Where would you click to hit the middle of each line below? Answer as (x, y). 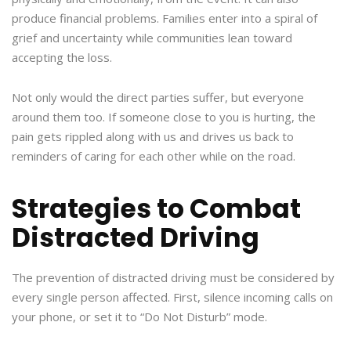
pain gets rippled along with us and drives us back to (153, 137)
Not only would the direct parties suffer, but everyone (158, 98)
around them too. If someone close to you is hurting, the (164, 117)
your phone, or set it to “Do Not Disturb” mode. (141, 317)
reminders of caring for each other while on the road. (154, 156)
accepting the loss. (63, 58)
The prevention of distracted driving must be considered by (173, 278)
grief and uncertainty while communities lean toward (152, 38)
